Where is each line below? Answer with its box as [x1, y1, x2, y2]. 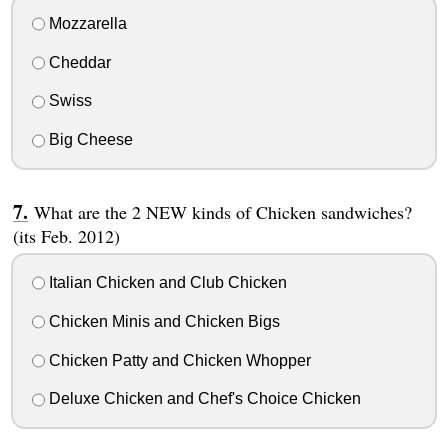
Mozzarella [44, 14, 127, 32]
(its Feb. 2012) [12, 224, 120, 249]
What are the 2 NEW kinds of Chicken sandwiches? [33, 200, 412, 225]
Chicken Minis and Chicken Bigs [44, 312, 280, 330]
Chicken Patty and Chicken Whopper [44, 351, 311, 369]
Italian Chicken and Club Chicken [44, 274, 287, 292]
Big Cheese [44, 131, 133, 149]
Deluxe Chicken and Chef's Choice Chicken [44, 390, 361, 408]
